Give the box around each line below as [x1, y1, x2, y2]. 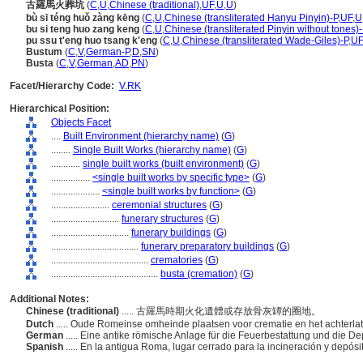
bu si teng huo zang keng [26, 23, 139, 35]
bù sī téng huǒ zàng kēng [26, 12, 139, 23]
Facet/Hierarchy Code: [10, 80, 114, 92]
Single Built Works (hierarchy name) [73, 144, 231, 156]
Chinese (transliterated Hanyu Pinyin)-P [164, 12, 338, 23]
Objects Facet [51, 117, 111, 128]
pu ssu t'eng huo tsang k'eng [26, 35, 157, 46]
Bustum [26, 46, 62, 58]
